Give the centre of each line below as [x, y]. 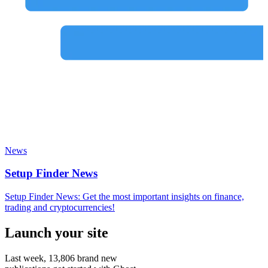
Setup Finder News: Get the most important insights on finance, [124, 196]
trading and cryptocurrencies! [60, 207]
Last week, [27, 258]
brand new [96, 258]
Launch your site [57, 232]
